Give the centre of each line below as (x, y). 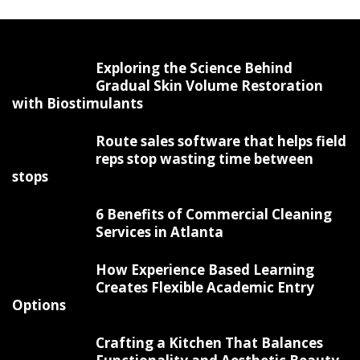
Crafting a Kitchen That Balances (209, 343)
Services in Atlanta (160, 232)
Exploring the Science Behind (194, 68)
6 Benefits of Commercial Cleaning (214, 215)
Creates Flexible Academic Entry (205, 288)
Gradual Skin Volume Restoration (209, 86)
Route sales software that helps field (221, 141)
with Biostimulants (78, 104)
